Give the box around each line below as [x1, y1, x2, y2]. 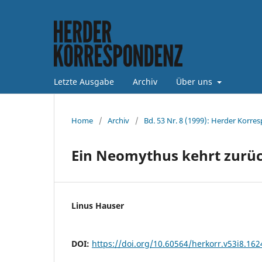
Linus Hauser [71, 199, 124, 211]
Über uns [176, 75, 215, 87]
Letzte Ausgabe [54, 75, 114, 87]
